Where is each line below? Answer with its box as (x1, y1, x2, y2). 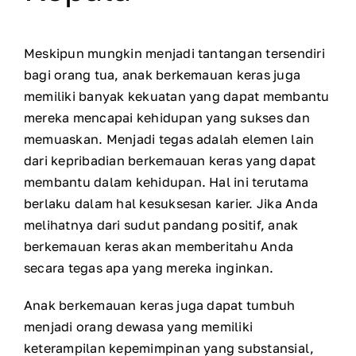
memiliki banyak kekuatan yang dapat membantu (24, 88, 330, 105)
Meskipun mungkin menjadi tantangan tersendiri (24, 45, 325, 62)
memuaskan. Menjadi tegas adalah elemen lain (24, 131, 315, 148)
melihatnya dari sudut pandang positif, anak (24, 217, 299, 234)
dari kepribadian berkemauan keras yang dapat (24, 153, 316, 169)
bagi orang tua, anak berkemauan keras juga (24, 67, 301, 83)
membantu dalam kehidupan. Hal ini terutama (24, 174, 309, 191)
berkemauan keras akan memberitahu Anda (24, 238, 294, 255)
